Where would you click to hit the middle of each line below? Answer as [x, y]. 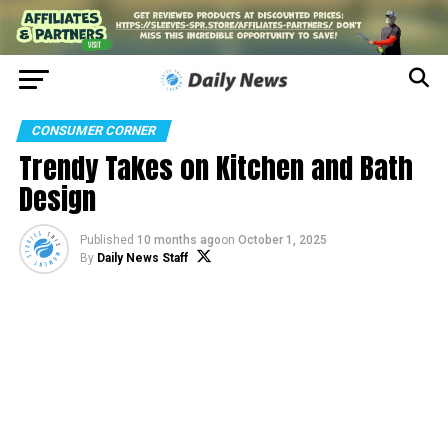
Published [106, 240]
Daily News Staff [142, 258]
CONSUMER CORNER [93, 131]
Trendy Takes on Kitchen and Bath [215, 168]
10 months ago [178, 240]
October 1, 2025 [282, 240]
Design [57, 199]
